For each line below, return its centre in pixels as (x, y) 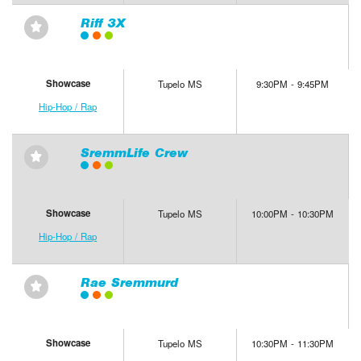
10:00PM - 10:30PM (293, 214)
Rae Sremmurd (129, 283)
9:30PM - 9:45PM (293, 84)
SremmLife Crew (134, 153)
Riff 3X (102, 23)
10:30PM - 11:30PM (293, 344)
